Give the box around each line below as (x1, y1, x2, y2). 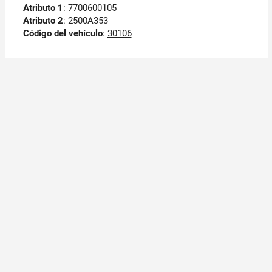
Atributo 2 (22, 15, 63, 26)
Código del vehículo (22, 27, 103, 39)
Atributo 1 (22, 2, 63, 13)
